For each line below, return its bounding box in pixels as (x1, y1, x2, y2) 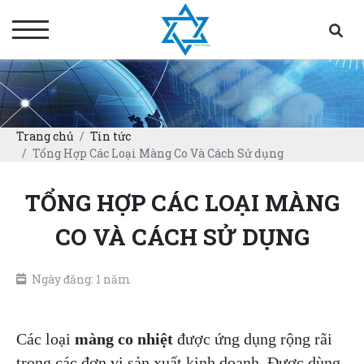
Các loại (16, 330, 75, 348)
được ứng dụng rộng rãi (173, 330, 332, 348)
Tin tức (90, 128, 131, 144)
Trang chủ (16, 128, 74, 144)
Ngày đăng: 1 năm (32, 271, 131, 287)
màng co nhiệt (75, 330, 173, 348)
